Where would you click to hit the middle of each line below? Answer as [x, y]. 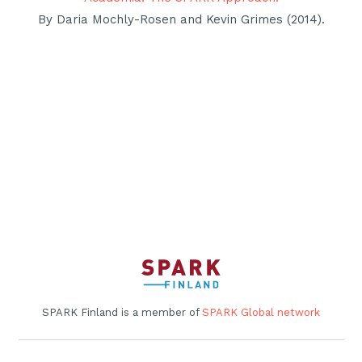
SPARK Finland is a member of [122, 312]
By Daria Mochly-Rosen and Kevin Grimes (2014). [181, 20]
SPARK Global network [261, 312]
